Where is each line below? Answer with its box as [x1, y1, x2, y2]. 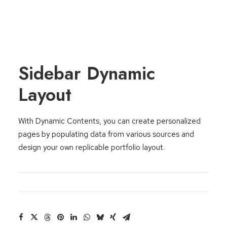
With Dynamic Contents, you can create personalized [18, 116, 201, 126]
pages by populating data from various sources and [18, 129, 194, 139]
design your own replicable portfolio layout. [18, 142, 165, 153]
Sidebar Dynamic [18, 61, 155, 86]
